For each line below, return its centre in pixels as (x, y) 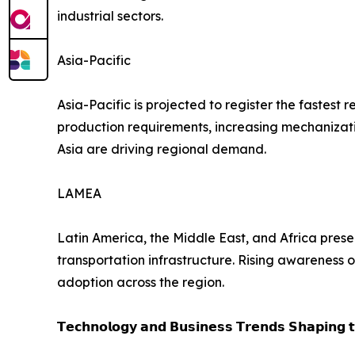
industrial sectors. (110, 15)
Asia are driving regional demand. (162, 149)
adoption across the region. (141, 282)
